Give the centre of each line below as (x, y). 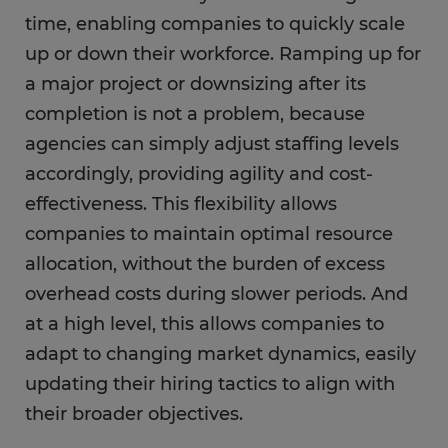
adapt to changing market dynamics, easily (220, 354)
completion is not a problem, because (195, 114)
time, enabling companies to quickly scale (215, 24)
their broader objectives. (134, 414)
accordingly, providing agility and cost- (199, 174)
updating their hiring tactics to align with (210, 384)
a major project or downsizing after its (195, 84)
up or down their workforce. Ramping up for (223, 54)
